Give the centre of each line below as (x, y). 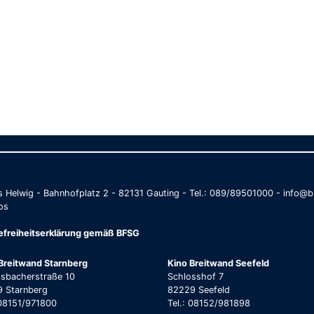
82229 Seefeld (199, 290)
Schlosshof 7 (196, 277)
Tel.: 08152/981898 (209, 303)
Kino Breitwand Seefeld (218, 264)
